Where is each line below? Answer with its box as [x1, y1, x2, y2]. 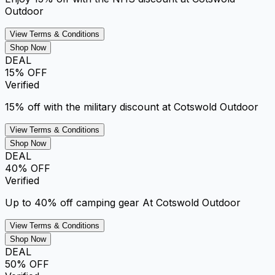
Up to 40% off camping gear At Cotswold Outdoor [5, 196, 241, 209]
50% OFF [5, 257, 49, 270]
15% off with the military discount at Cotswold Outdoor [5, 100, 258, 113]
